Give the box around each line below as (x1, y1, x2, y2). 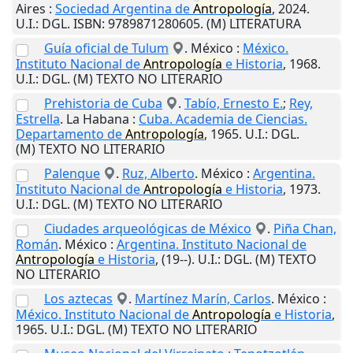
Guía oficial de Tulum (44, 39, 169, 58)
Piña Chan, (273, 220, 336, 238)
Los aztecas (44, 290, 113, 308)
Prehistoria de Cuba (44, 95, 162, 113)
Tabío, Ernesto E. (184, 95, 283, 113)
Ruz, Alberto (122, 165, 195, 183)
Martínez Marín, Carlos (135, 290, 271, 308)
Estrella (16, 110, 60, 128)
